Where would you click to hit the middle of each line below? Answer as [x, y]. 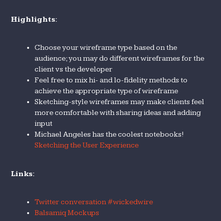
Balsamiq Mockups [67, 213]
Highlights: [34, 19]
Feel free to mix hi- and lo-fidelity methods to [111, 80]
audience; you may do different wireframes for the [120, 58]
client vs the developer [74, 69]
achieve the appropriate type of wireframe [107, 91]
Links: [23, 174]
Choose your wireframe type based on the [106, 47]
